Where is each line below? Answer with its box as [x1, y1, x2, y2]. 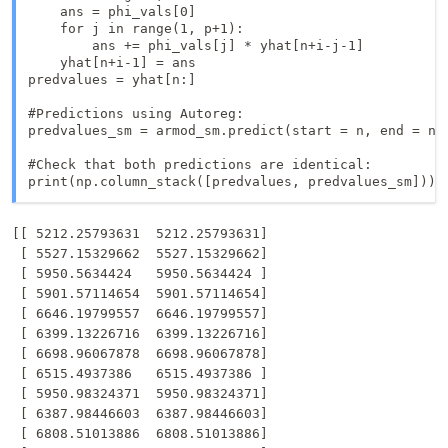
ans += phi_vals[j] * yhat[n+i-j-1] [28, 38, 364, 53]
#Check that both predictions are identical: [28, 157, 372, 172]
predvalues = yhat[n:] [28, 72, 196, 87]
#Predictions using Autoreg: [28, 106, 252, 121]
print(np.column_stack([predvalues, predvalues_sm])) [28, 174, 436, 189]
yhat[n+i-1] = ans [28, 55, 196, 70]
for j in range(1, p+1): [28, 21, 244, 36]
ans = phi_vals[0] [28, 4, 196, 19]
